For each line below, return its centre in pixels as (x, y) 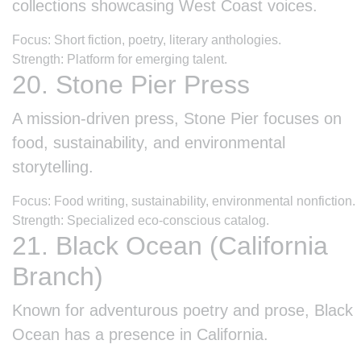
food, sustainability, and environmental (149, 142)
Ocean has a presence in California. (140, 334)
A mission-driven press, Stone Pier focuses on (177, 118)
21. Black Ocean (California (170, 245)
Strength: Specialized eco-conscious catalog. (141, 220)
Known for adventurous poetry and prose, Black (183, 310)
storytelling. (53, 166)
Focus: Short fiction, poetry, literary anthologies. (147, 39)
